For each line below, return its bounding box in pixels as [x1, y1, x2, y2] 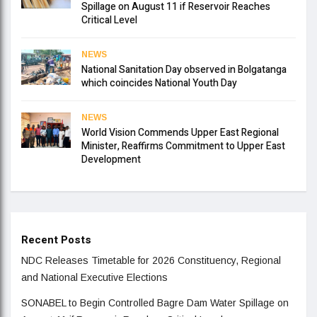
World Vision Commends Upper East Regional [81, 125, 279, 140]
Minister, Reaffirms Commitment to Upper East [81, 138, 285, 154]
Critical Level [81, 12, 137, 28]
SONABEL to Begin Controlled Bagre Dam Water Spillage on [21, 296, 289, 309]
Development [81, 151, 141, 167]
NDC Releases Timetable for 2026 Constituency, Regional [21, 254, 281, 266]
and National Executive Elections [21, 271, 168, 283]
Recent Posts [21, 231, 91, 248]
